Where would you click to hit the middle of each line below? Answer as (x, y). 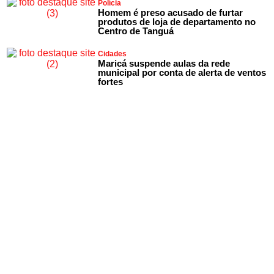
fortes (111, 81)
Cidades (113, 54)
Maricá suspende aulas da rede (164, 63)
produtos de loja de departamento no (177, 21)
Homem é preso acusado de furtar (171, 12)
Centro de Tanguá (136, 31)
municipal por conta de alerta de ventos (182, 72)
